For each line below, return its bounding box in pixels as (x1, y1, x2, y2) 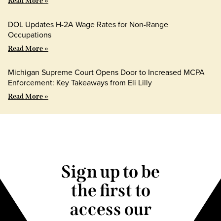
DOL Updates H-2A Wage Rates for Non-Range (8, 19, 168, 31)
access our (70, 198, 151, 220)
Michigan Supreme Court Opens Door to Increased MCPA (8, 67, 205, 78)
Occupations (8, 29, 51, 41)
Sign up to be (61, 161, 160, 182)
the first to (71, 180, 150, 201)
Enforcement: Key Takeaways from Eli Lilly (8, 77, 152, 89)
